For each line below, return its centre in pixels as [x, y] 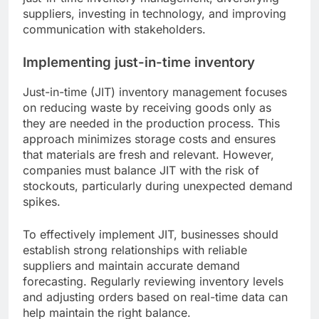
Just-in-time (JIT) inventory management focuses [155, 91]
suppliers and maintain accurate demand [131, 265]
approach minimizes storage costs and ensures [149, 138]
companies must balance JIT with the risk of [141, 170]
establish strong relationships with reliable [135, 250]
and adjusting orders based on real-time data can [155, 297]
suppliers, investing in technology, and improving [155, 13]
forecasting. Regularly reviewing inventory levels [153, 281]
